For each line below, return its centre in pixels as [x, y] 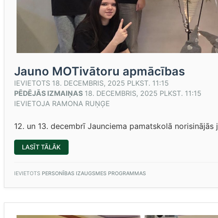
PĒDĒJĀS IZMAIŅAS [48, 93]
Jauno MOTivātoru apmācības [100, 71]
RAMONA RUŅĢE [81, 103]
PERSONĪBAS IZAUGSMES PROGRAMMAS [94, 173]
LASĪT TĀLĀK [41, 147]
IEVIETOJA [33, 103]
